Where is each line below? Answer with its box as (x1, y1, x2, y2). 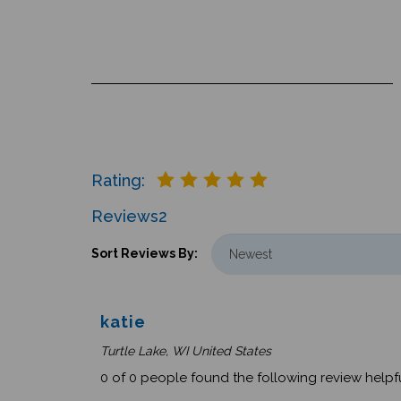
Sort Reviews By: (91, 245, 198, 260)
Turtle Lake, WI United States (100, 344, 271, 358)
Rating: (91, 170, 145, 190)
